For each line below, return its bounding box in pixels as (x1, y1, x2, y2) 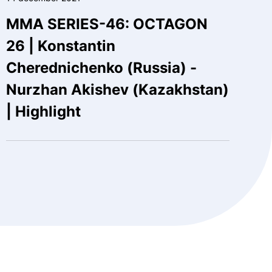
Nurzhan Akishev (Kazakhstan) (5, 81, 229, 99)
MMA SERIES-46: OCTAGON (5, 15, 208, 33)
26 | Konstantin (5, 37, 115, 55)
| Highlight (5, 103, 81, 121)
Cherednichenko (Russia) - (5, 59, 197, 77)
